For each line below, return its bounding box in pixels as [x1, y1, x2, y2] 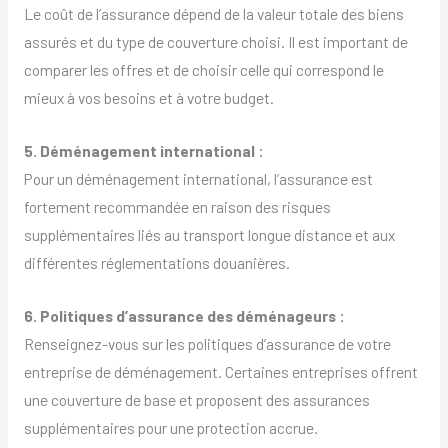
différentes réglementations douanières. [23, 252, 290, 272]
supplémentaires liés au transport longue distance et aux [23, 224, 395, 244]
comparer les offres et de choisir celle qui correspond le [23, 60, 384, 80]
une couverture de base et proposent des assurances [23, 389, 370, 409]
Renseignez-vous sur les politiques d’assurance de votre [23, 333, 391, 353]
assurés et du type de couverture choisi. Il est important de [23, 32, 408, 52]
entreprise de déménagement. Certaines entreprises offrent [23, 361, 418, 381]
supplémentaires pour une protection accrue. [23, 417, 318, 437]
